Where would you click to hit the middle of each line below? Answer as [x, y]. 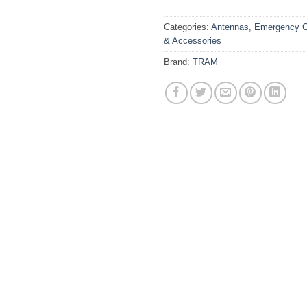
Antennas [230, 27]
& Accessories [193, 40]
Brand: [178, 62]
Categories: [187, 27]
